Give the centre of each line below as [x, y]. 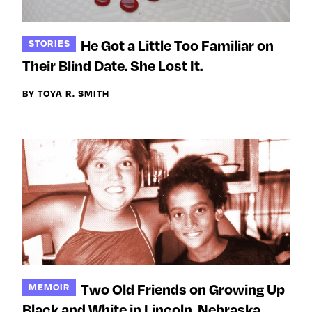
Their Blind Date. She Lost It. [112, 65]
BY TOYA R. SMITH [66, 93]
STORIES [49, 42]
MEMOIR [49, 286]
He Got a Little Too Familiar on [178, 45]
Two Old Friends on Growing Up [183, 289]
